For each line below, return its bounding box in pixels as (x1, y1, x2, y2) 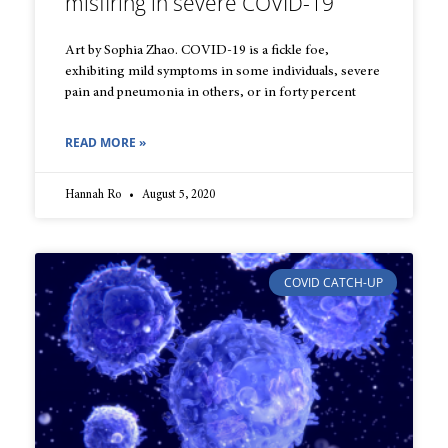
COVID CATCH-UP (283, 273, 383, 291)
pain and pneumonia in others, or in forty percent (65, 86, 356, 101)
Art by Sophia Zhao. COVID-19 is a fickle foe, (65, 44, 329, 59)
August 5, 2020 (139, 189, 215, 202)
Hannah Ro (65, 189, 124, 202)
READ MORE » (65, 134, 146, 152)
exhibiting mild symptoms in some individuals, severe (65, 65, 380, 80)
